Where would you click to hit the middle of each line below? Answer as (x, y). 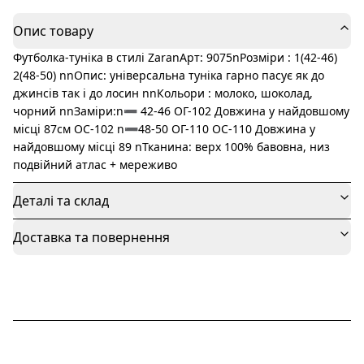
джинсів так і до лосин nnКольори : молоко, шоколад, (163, 93)
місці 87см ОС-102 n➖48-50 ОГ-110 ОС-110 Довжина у (164, 129)
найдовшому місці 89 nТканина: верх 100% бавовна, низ (171, 147)
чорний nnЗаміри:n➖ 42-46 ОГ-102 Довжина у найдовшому (181, 111)
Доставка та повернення (91, 237)
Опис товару (53, 31)
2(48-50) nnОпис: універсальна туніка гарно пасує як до (169, 75)
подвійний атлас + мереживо (95, 165)
